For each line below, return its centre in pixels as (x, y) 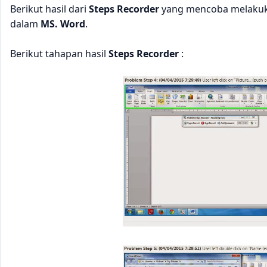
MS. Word (63, 24)
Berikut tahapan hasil (59, 54)
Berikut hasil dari (49, 9)
